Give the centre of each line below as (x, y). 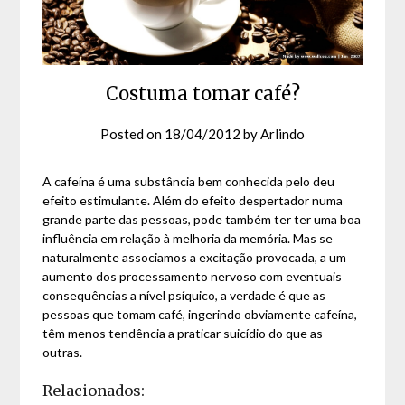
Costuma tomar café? (202, 93)
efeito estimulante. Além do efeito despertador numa (193, 200)
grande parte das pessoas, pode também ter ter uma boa (202, 219)
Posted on (132, 133)
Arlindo (283, 133)
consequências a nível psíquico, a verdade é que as (184, 295)
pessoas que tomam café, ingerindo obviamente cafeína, (200, 314)
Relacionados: (94, 390)
